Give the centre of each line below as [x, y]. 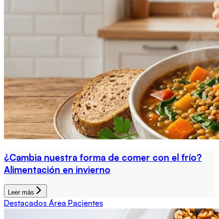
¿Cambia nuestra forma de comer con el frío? [103, 157]
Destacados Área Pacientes [54, 203]
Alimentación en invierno [57, 169]
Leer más [21, 193]
